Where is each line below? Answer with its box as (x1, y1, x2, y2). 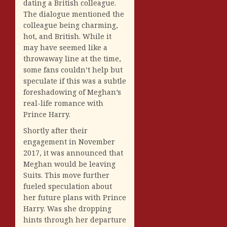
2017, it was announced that (23, 147, 123, 158)
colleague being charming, (23, 20, 118, 30)
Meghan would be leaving (23, 159, 116, 169)
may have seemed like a (23, 42, 107, 52)
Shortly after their (23, 125, 88, 135)
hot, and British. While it (23, 31, 111, 41)
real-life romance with (23, 98, 103, 108)
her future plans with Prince (23, 192, 126, 202)
